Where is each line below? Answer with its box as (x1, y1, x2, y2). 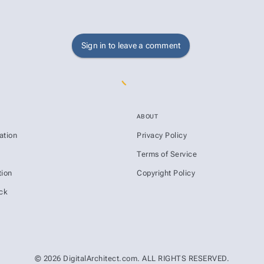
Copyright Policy (137, 168, 195, 177)
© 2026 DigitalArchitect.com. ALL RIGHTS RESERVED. (34, 253, 230, 263)
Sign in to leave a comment (81, 41, 181, 50)
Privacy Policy (137, 130, 187, 140)
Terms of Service (137, 149, 197, 159)
